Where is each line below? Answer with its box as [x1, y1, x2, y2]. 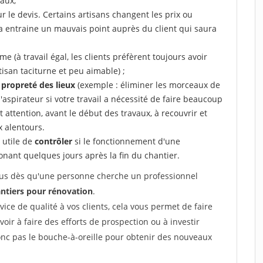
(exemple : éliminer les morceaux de [75, 79, 220, 90]
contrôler [35, 136, 72, 147]
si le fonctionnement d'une [72, 136, 180, 147]
